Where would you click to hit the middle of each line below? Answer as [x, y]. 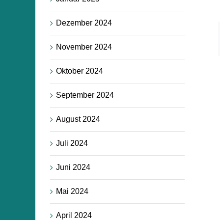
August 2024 [78, 119]
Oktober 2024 [80, 71]
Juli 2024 [72, 143]
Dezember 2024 [84, 23]
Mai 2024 [72, 191]
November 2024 [84, 47]
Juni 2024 [73, 167]
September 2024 [85, 95]
